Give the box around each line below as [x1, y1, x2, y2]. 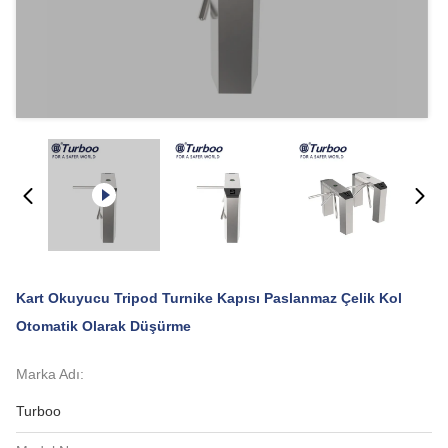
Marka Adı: [16, 366, 84, 382]
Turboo [16, 403, 61, 419]
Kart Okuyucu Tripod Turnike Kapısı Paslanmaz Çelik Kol [16, 290, 402, 306]
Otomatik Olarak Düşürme [16, 318, 191, 334]
